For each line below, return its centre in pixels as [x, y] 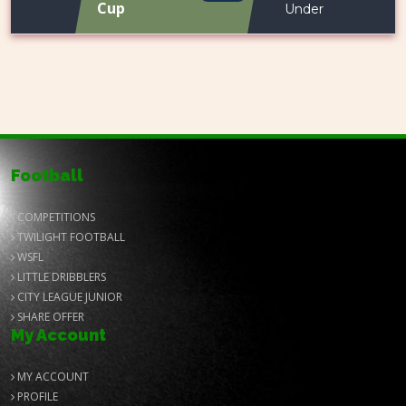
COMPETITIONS [55, 217]
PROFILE [36, 396]
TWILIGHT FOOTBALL [70, 237]
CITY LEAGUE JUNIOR [68, 297]
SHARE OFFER [49, 317]
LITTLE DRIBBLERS [60, 277]
